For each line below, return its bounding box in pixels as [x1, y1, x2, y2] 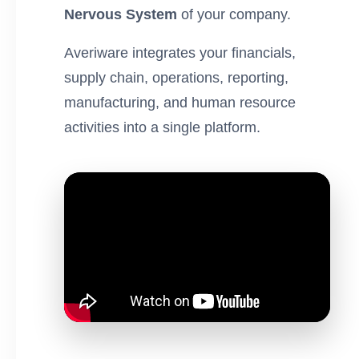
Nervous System [64, 6, 177, 22]
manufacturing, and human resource [64, 95, 296, 111]
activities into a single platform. [64, 119, 260, 136]
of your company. [177, 6, 291, 22]
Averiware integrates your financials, [64, 45, 296, 62]
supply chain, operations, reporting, [64, 70, 288, 87]
